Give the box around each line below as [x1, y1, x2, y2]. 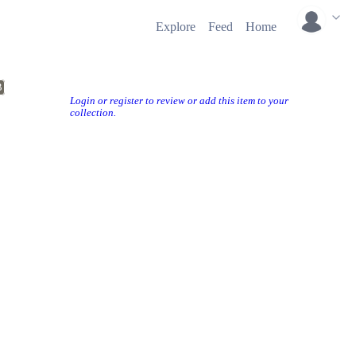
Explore [156, 20, 195, 33]
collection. [70, 107, 116, 118]
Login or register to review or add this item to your [70, 95, 288, 106]
